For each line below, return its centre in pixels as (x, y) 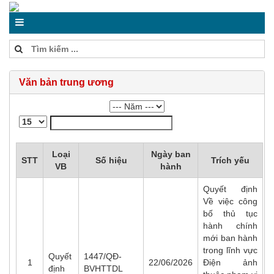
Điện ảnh (230, 262)
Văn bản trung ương (66, 82)
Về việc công (230, 201)
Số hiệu (111, 160)
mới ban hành (230, 238)
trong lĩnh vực (230, 250)
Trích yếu (230, 160)
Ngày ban (171, 154)
